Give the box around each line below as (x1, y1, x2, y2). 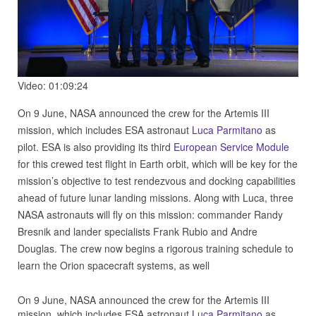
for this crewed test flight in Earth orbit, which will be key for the (18, 156, 298, 171)
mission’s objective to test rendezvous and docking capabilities (18, 173, 296, 188)
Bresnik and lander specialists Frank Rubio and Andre (18, 224, 257, 238)
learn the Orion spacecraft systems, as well (18, 257, 209, 272)
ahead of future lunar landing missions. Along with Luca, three (18, 190, 293, 205)
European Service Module (174, 139, 289, 154)
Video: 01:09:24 (18, 78, 88, 92)
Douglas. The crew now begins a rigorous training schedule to (18, 241, 293, 255)
